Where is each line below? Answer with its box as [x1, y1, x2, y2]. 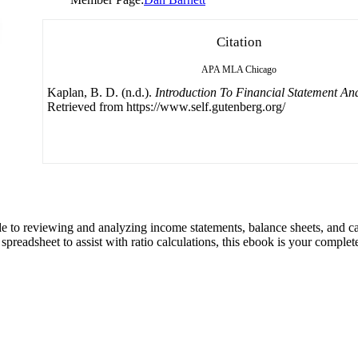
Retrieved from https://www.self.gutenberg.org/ [47, 99, 285, 113]
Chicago [245, 63, 276, 75]
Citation [216, 34, 262, 50]
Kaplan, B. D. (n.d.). [47, 85, 155, 99]
